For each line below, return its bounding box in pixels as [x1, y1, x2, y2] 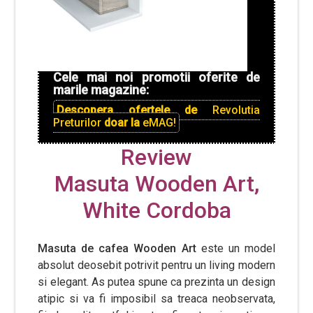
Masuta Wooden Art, [54, 170, 259, 197]
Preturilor [53, 116, 105, 129]
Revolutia [212, 103, 260, 117]
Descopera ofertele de [57, 103, 212, 117]
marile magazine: [53, 82, 150, 97]
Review [121, 144, 192, 170]
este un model [201, 242, 275, 255]
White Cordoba [82, 197, 231, 224]
